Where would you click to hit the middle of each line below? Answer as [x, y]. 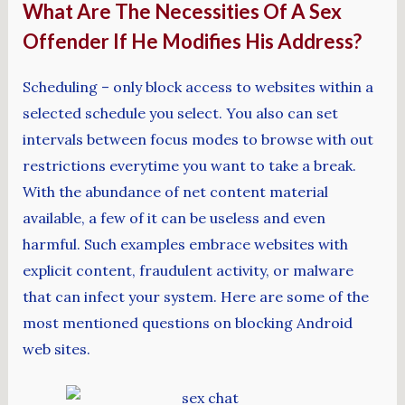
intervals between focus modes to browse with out [198, 139]
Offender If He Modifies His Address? [192, 41]
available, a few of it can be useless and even [174, 217]
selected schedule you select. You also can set [180, 113]
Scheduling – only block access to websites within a [198, 86]
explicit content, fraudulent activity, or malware [188, 270]
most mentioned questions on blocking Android [187, 322]
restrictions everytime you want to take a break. [189, 165]
